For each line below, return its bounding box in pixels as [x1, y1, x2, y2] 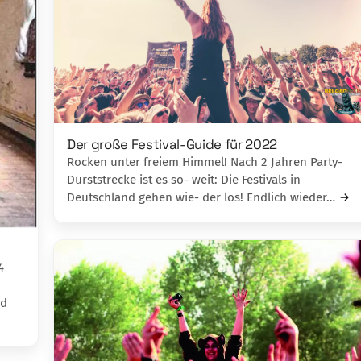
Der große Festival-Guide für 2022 [67, 135, 277, 154]
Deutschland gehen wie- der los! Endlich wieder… [67, 190, 335, 205]
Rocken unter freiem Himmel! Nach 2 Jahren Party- [67, 155, 342, 170]
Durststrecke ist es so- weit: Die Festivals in [67, 172, 301, 188]
